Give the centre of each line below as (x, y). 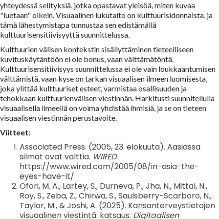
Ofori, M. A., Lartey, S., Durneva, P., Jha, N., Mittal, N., (113, 186)
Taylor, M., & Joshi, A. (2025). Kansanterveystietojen (117, 205)
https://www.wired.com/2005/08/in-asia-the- (109, 166)
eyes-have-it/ (47, 176)
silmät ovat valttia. (56, 156)
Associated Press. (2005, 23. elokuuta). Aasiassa (110, 147)
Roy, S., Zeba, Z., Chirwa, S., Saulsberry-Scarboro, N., (116, 196)
